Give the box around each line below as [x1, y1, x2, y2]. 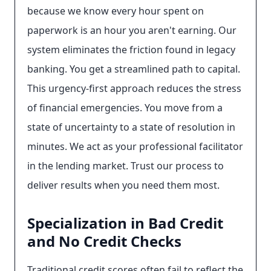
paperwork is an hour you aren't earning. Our [27, 24, 237, 37]
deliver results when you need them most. [27, 178, 220, 192]
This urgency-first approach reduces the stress [27, 82, 241, 95]
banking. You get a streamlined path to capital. [27, 62, 240, 76]
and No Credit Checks [27, 231, 181, 251]
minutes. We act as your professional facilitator [27, 140, 243, 153]
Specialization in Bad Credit [27, 213, 223, 233]
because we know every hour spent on [27, 4, 204, 18]
